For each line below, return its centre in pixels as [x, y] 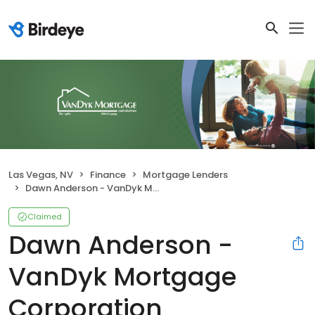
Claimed [45, 216]
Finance [108, 174]
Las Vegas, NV [41, 174]
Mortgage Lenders [185, 174]
